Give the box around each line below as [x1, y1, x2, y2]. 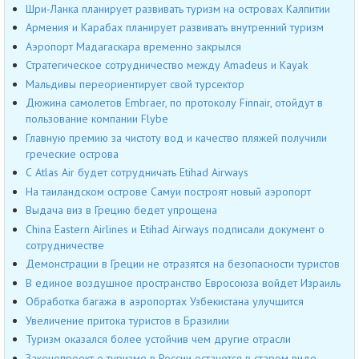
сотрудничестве [26, 237, 104, 252]
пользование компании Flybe [26, 111, 168, 127]
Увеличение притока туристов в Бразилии [26, 313, 229, 328]
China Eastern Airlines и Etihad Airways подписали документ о [26, 221, 325, 236]
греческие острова [26, 146, 119, 161]
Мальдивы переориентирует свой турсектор [26, 76, 244, 91]
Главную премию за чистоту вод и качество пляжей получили [26, 130, 327, 145]
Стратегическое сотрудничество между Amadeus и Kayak [26, 58, 308, 73]
